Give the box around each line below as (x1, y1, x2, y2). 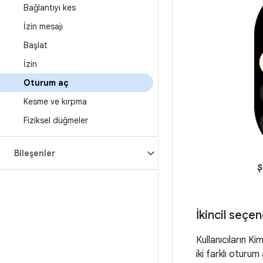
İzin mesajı (23, 21, 63, 32)
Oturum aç (23, 77, 69, 88)
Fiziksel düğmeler (23, 115, 88, 126)
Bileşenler (14, 148, 55, 159)
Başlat (23, 40, 48, 50)
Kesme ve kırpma (23, 96, 87, 107)
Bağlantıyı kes (23, 2, 76, 13)
